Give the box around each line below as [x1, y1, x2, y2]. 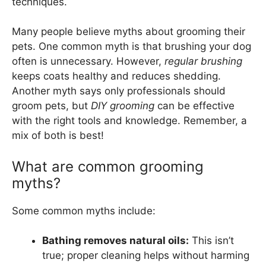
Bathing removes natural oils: [42, 235, 189, 247]
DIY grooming [91, 100, 154, 112]
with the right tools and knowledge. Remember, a [12, 115, 247, 127]
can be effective [154, 100, 235, 112]
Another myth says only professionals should [12, 85, 226, 97]
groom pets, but [12, 100, 91, 112]
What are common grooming [12, 157, 204, 175]
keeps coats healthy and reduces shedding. [12, 70, 221, 83]
